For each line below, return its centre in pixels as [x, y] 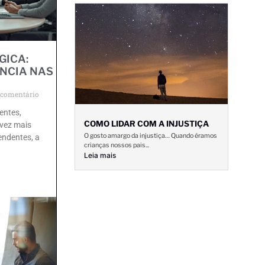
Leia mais [100, 155]
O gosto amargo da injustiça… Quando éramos [151, 135]
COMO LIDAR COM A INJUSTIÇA [146, 123]
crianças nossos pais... [117, 145]
